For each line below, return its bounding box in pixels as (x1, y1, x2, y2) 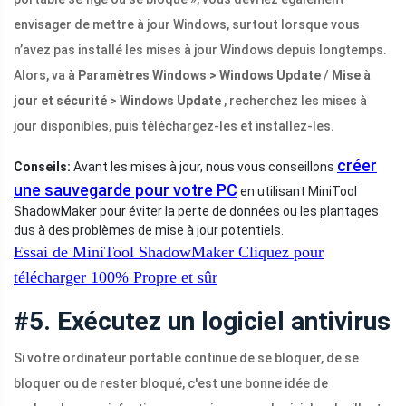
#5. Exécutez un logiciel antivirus (14, 306, 391, 337)
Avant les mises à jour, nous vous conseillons (71, 159, 337, 175)
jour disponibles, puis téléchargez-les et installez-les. (14, 119, 334, 134)
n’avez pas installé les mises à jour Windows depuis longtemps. (14, 43, 387, 58)
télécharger (14, 268, 86, 287)
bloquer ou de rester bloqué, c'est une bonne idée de (14, 376, 328, 391)
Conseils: (14, 159, 71, 175)
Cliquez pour (234, 243, 324, 262)
